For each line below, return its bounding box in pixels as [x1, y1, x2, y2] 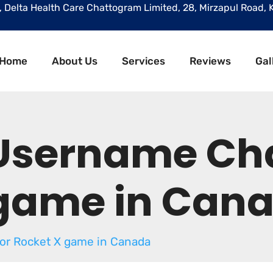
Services [122, 54, 165, 67]
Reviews [190, 54, 231, 67]
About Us [52, 54, 97, 67]
